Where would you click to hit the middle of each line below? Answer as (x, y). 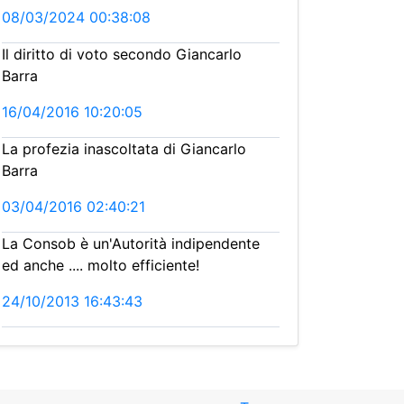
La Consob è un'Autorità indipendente (131, 243)
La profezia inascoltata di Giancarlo (124, 149)
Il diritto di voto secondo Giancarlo (122, 54)
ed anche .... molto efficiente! (101, 265)
